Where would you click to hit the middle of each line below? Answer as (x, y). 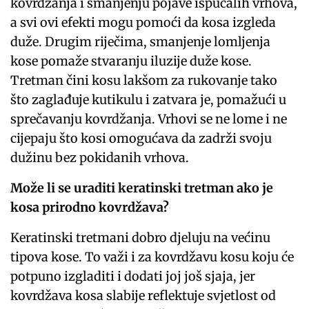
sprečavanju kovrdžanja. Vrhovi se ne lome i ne (149, 119)
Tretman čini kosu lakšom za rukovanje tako (144, 81)
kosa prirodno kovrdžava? (90, 208)
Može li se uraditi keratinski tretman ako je (142, 188)
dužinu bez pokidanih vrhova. (100, 158)
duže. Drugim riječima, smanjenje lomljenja (141, 42)
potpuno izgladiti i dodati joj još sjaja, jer (133, 277)
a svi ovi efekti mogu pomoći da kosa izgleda (143, 23)
